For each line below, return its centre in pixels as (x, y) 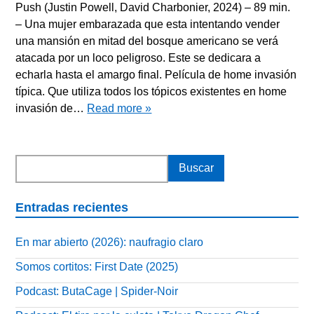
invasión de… (52, 109)
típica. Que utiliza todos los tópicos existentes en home (151, 92)
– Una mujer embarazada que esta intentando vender (148, 25)
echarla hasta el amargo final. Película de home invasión (156, 75)
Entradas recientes (72, 207)
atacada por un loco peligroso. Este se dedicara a (138, 58)
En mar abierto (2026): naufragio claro (110, 243)
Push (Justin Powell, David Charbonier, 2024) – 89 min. (153, 8)
